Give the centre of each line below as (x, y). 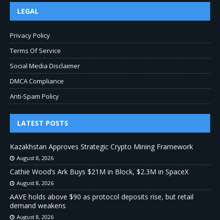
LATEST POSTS (43, 123)
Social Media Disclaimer (45, 66)
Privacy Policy (30, 36)
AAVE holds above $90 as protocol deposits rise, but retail (102, 197)
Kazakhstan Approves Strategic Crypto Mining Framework (101, 147)
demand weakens (38, 206)
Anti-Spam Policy (34, 96)
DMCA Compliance (37, 81)
